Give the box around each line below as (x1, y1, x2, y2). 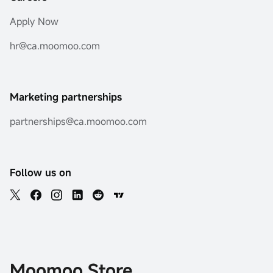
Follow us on (10, 166, 71, 179)
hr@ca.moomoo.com (10, 39, 100, 52)
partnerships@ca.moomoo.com (10, 115, 147, 128)
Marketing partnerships (10, 90, 122, 104)
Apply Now (10, 15, 58, 28)
